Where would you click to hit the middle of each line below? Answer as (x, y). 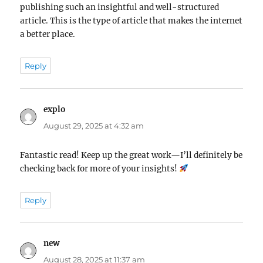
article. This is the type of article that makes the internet (131, 21)
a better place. (48, 35)
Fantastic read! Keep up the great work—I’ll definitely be (131, 155)
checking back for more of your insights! (100, 168)
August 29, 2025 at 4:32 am (94, 125)
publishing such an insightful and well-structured (120, 8)
